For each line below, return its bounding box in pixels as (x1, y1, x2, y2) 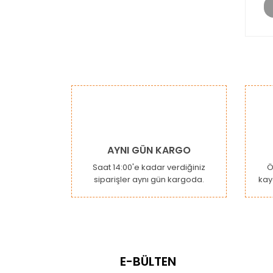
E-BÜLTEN (120, 252, 176, 270)
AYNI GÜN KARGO (107, 143, 191, 157)
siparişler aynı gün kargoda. (94, 173, 204, 185)
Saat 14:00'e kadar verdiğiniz (93, 161, 205, 173)
